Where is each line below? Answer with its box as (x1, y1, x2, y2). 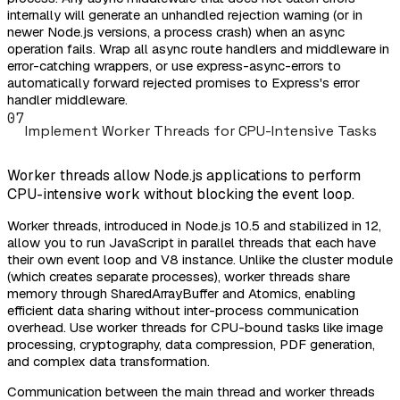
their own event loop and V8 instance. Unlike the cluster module (7, 250, 393, 268)
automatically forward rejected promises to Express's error (7, 74, 360, 92)
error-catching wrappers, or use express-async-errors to (7, 57, 341, 75)
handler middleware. (7, 91, 128, 109)
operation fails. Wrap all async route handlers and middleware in (7, 40, 389, 58)
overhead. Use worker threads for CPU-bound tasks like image (7, 318, 383, 336)
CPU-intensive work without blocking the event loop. (7, 184, 354, 204)
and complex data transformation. (7, 352, 210, 370)
